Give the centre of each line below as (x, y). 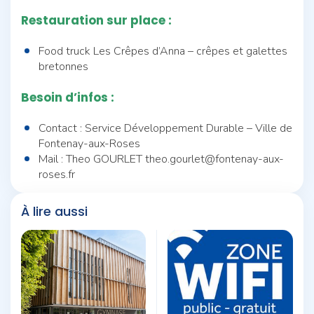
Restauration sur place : (96, 20)
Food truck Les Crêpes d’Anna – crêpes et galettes (163, 51)
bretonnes (63, 66)
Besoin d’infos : (68, 97)
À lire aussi (54, 211)
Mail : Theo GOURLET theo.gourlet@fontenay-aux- (161, 159)
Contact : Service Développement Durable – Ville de (165, 128)
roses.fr (57, 174)
